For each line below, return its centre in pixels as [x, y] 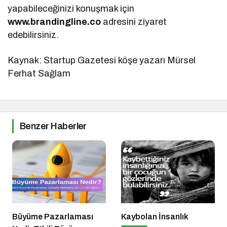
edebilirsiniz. [33, 35]
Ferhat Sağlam [39, 74]
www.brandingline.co [54, 22]
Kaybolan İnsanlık [155, 216]
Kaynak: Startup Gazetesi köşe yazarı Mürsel [102, 61]
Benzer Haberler [53, 126]
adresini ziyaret [134, 22]
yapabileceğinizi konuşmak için [71, 9]
